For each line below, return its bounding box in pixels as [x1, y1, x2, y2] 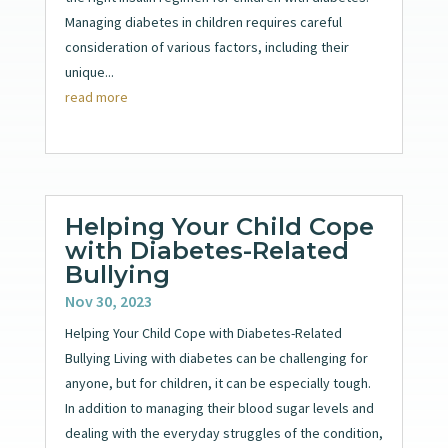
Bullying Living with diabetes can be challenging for [64, 348, 368, 367]
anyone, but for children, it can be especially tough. [64, 373, 371, 392]
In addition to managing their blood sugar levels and [64, 398, 374, 417]
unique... [64, 62, 114, 81]
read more [64, 87, 128, 106]
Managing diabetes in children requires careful [64, 12, 342, 31]
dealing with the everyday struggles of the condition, [64, 423, 383, 442]
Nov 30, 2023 [64, 290, 152, 311]
